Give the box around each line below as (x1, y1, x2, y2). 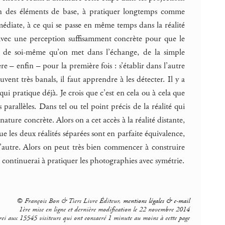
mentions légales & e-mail (123, 196, 190, 205)
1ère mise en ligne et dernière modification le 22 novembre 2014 (19, 204, 190, 214)
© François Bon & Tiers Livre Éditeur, (16, 196, 123, 205)
